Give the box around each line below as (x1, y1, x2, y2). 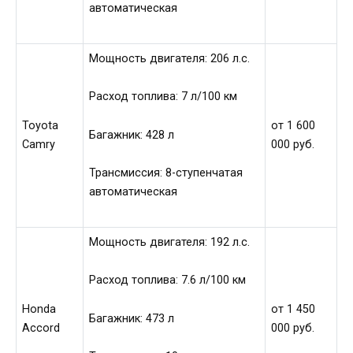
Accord (22, 321, 61, 335)
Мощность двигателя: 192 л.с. (89, 235, 251, 249)
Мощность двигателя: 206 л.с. (89, 51, 251, 65)
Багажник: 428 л (89, 128, 175, 142)
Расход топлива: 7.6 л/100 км (89, 273, 247, 288)
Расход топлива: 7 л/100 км (89, 90, 238, 104)
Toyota (22, 118, 59, 132)
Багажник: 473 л (89, 311, 175, 325)
